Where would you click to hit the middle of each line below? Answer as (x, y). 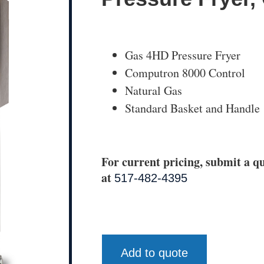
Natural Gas (154, 90)
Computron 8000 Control (185, 72)
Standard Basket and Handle (192, 108)
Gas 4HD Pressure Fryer (183, 55)
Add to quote (154, 253)
